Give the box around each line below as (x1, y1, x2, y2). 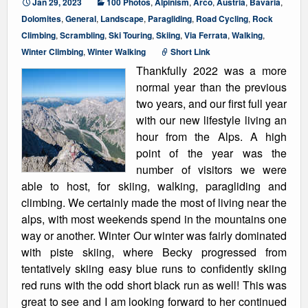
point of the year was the (136, 145, 287, 161)
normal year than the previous (136, 79, 287, 95)
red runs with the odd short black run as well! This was (21, 277, 287, 293)
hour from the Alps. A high (136, 129, 287, 144)
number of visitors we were (136, 162, 287, 177)
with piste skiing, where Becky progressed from (21, 244, 287, 260)
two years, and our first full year (136, 96, 287, 111)
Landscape (100, 12, 144, 25)
